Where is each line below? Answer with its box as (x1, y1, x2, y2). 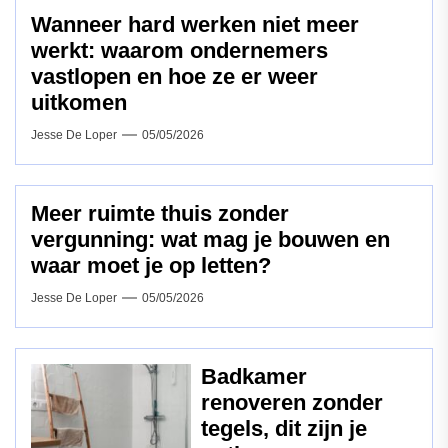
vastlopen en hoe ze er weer (31, 64, 318, 90)
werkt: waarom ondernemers (31, 38, 328, 64)
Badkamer (201, 364, 307, 390)
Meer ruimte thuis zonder (31, 201, 289, 227)
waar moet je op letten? (31, 253, 271, 279)
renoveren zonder (201, 390, 383, 416)
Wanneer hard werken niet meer (31, 12, 359, 38)
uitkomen (31, 90, 127, 116)
